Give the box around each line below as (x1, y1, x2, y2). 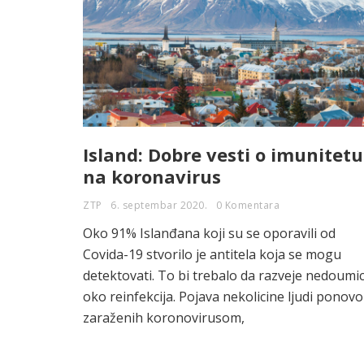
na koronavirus (83, 164, 221, 188)
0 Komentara (215, 198, 279, 212)
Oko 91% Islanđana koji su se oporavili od (83, 224, 336, 242)
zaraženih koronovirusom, (83, 309, 245, 327)
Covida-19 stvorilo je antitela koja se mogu (83, 245, 341, 263)
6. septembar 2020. (110, 198, 207, 212)
